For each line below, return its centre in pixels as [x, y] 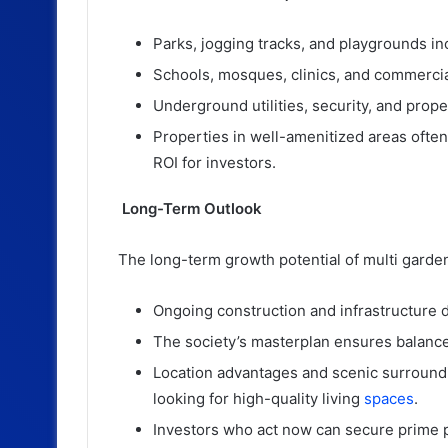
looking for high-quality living [258, 398]
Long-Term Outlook [190, 208]
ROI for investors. [214, 162]
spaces [389, 398]
